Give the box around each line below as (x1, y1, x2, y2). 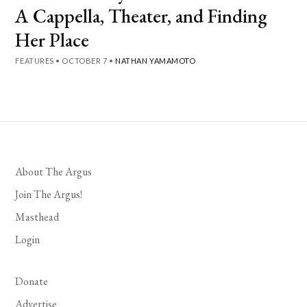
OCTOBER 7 (62, 56, 108, 65)
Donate (15, 273, 49, 288)
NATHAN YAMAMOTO (115, 56, 196, 65)
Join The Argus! (15, 186, 83, 201)
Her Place (15, 27, 90, 52)
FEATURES (15, 56, 54, 65)
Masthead (15, 209, 60, 224)
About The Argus (15, 164, 93, 179)
